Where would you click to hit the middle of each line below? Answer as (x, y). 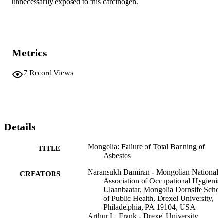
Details (20, 127)
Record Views (51, 73)
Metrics (29, 53)
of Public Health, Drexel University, (158, 198)
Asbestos (117, 155)
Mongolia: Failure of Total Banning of (146, 146)
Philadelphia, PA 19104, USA (149, 207)
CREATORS (40, 173)
